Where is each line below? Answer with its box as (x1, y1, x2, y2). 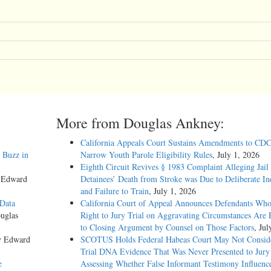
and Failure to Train (80, 184, 149, 197)
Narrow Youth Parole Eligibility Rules (80, 148, 212, 160)
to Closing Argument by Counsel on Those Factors (80, 221, 254, 233)
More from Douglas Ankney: (56, 113, 224, 132)
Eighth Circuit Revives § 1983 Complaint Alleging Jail (80, 160, 269, 172)
